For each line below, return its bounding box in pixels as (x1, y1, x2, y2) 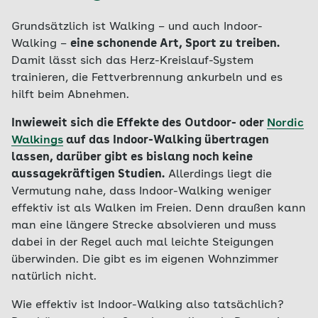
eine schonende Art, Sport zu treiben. (70, 38, 280, 50)
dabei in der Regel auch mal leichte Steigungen (11, 237, 274, 248)
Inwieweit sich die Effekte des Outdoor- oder (11, 118, 267, 129)
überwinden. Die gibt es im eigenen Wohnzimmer (11, 254, 278, 265)
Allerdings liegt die (165, 169, 272, 180)
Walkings (11, 135, 63, 146)
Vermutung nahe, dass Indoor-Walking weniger (11, 186, 271, 197)
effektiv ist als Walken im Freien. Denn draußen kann (11, 203, 306, 214)
